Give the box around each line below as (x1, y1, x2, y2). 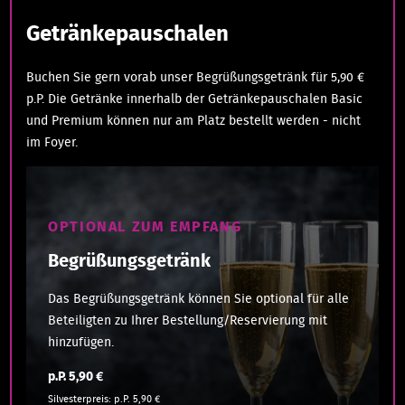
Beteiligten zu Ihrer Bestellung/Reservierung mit (48, 314, 328, 327)
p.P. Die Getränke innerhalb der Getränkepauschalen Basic (26, 92, 363, 106)
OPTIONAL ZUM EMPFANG (48, 219, 242, 234)
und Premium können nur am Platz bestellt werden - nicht (26, 114, 362, 127)
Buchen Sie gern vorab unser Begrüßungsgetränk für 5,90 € (26, 71, 365, 84)
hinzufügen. (48, 335, 115, 349)
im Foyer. (26, 136, 79, 149)
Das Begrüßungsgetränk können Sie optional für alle (48, 292, 350, 306)
